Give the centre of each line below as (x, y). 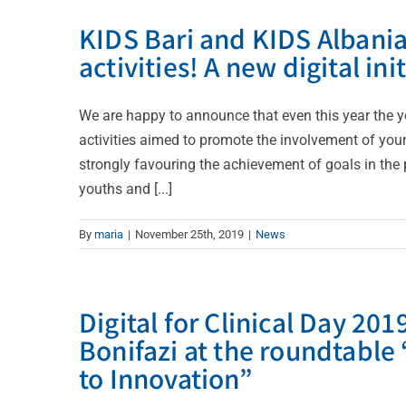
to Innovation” (166, 377)
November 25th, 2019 (189, 234)
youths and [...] (126, 188)
